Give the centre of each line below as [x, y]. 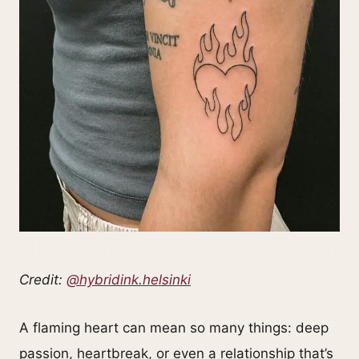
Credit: [43, 280]
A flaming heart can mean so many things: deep [174, 328]
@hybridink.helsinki [129, 280]
